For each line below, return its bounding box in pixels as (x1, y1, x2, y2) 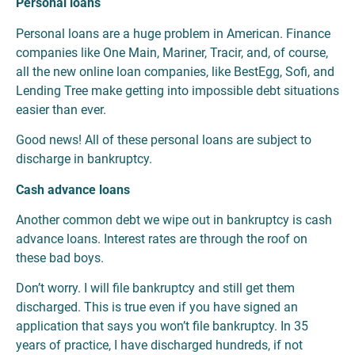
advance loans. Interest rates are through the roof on (16, 231, 307, 247)
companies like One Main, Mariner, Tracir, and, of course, (16, 44, 328, 60)
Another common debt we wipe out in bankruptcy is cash (16, 212, 332, 228)
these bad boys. (16, 250, 104, 266)
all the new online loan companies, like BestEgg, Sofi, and (16, 63, 334, 79)
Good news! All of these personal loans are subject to (16, 132, 311, 148)
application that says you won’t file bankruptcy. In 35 (16, 319, 308, 334)
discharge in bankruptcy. (16, 151, 152, 167)
